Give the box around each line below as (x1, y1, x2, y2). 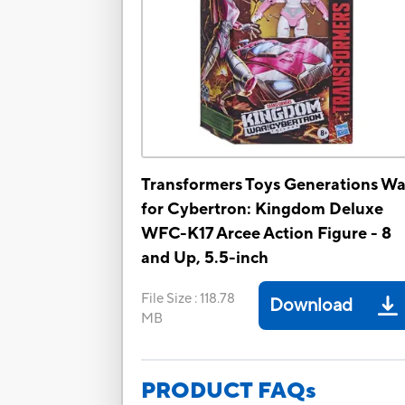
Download (269, 294, 353, 318)
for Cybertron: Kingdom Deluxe (141, 199, 384, 221)
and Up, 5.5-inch (141, 248, 269, 269)
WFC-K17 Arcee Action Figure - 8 (141, 223, 392, 245)
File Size (141, 290, 193, 308)
